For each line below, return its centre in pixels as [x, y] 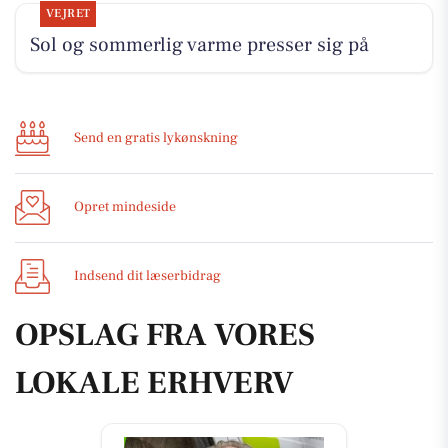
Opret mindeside [125, 207]
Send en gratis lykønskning [156, 138]
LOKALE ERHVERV [154, 382]
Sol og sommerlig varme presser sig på [199, 45]
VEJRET [68, 14]
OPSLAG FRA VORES [165, 334]
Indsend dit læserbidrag [147, 276]
